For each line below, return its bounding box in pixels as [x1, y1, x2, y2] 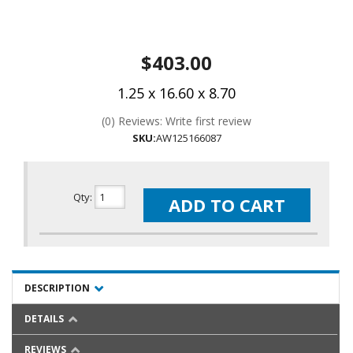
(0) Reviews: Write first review [102, 113, 251, 128]
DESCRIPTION [24, 281, 90, 295]
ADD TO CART [169, 192, 286, 217]
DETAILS [24, 312, 64, 326]
